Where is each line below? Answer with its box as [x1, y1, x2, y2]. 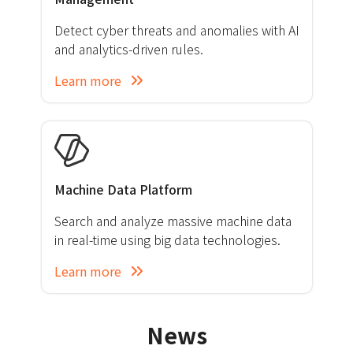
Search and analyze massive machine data [54, 211, 292, 230]
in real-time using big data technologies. [54, 230, 281, 249]
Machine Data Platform [54, 180, 192, 199]
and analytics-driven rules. [54, 39, 203, 58]
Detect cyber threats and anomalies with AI [54, 20, 299, 39]
